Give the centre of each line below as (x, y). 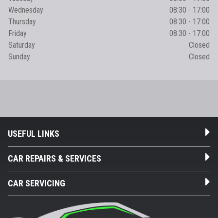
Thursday (22, 22)
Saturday (22, 45)
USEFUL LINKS (34, 134)
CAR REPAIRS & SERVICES (54, 158)
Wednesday (26, 10)
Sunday (19, 57)
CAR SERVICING (36, 183)
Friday (18, 33)
